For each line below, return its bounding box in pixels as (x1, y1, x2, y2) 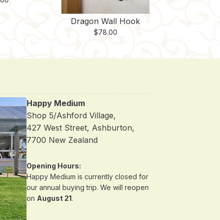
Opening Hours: (26, 161, 81, 170)
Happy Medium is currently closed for (26, 172, 148, 181)
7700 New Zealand (26, 135, 98, 145)
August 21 (36, 193, 72, 202)
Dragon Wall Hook (71, 16, 140, 27)
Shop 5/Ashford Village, (26, 110, 116, 121)
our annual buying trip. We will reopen (26, 183, 149, 192)
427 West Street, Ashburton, (26, 123, 135, 133)
